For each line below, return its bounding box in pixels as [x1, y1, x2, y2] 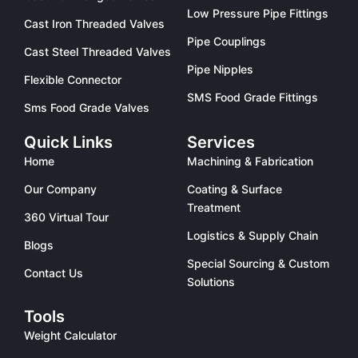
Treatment [187, 201, 241, 214]
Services [187, 133, 255, 152]
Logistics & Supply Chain [187, 229, 318, 242]
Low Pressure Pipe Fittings [187, 6, 328, 20]
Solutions [187, 275, 235, 288]
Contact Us [24, 266, 83, 280]
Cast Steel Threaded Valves [24, 45, 171, 58]
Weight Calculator [24, 328, 117, 342]
